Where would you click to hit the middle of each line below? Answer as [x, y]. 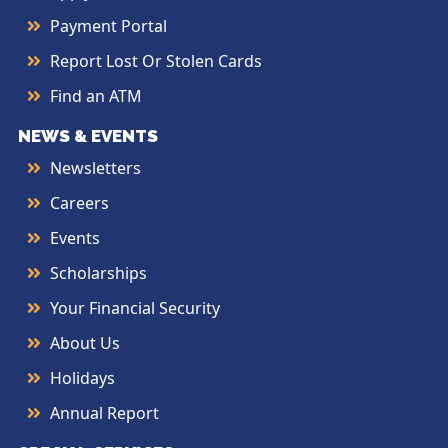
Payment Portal [108, 25]
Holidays [82, 377]
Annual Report [104, 412]
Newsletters [95, 167]
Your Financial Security [135, 307]
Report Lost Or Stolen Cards [156, 60]
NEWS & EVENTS [88, 135]
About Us [85, 342]
